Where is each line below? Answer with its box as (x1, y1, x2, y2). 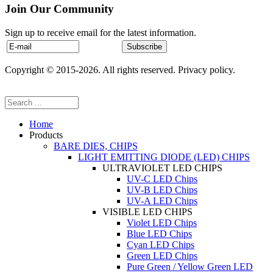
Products (29, 129, 63, 140)
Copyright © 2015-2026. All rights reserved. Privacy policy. (5, 64, 235, 75)
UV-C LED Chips (127, 173, 197, 184)
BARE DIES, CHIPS (54, 140, 138, 151)
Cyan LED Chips (127, 239, 194, 250)
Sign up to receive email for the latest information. (5, 27, 196, 38)
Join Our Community (5, 2, 114, 16)
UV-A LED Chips (127, 195, 197, 206)
